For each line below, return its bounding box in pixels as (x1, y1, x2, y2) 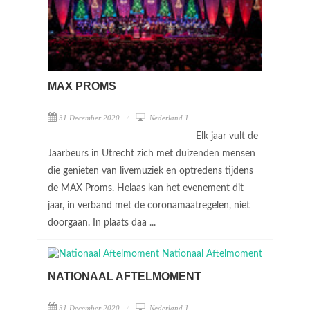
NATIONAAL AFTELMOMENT (48, 271, 201, 282)
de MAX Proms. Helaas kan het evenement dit (48, 183, 244, 193)
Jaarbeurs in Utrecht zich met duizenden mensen (48, 148, 255, 158)
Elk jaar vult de (196, 131, 258, 141)
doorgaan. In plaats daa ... (48, 217, 158, 228)
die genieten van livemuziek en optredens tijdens (48, 165, 253, 176)
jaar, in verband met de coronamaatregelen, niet (48, 200, 250, 210)
